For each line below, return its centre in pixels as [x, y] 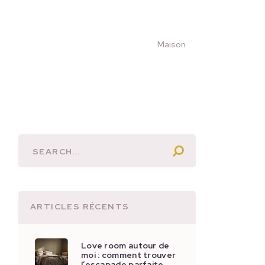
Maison [172, 44]
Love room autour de [125, 245]
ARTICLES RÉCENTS [80, 206]
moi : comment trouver [129, 255]
